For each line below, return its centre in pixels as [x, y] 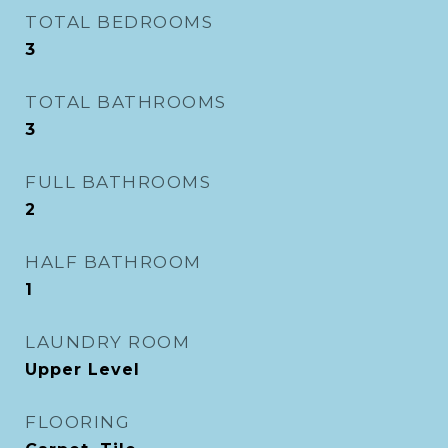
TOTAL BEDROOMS [119, 22]
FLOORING [77, 422]
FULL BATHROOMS [118, 182]
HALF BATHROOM [113, 262]
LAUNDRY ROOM [107, 342]
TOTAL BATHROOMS [126, 102]
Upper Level [82, 369]
